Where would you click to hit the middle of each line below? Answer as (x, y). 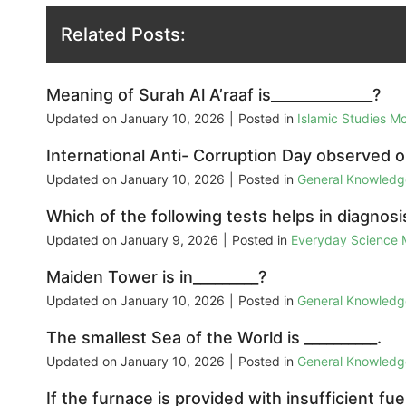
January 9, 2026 (169, 239)
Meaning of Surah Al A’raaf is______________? (213, 94)
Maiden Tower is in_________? (156, 276)
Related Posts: (123, 34)
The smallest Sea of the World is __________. (214, 337)
